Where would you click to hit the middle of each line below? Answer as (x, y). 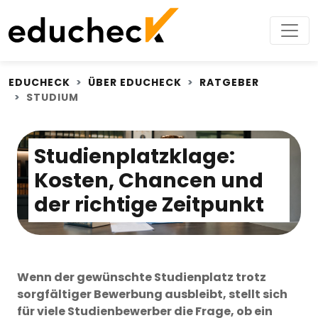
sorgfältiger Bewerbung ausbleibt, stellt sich (152, 295)
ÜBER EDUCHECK (135, 82)
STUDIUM (53, 97)
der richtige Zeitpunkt (149, 204)
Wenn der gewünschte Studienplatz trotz (142, 278)
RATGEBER (229, 82)
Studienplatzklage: (135, 156)
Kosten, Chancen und (149, 180)
